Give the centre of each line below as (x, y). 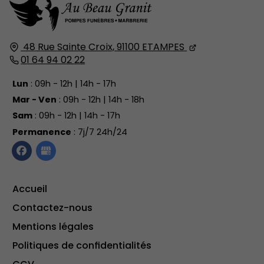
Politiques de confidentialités (82, 246)
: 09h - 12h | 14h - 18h (100, 99)
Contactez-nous (52, 208)
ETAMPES (164, 47)
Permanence (42, 132)
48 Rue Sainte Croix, (69, 47)
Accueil (30, 189)
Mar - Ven (34, 99)
